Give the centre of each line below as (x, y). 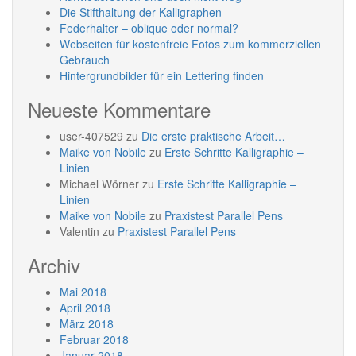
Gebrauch (85, 60)
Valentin (79, 231)
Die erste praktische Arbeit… (213, 136)
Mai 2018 (83, 292)
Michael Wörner (99, 184)
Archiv (54, 265)
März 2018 (87, 323)
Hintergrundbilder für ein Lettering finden (162, 75)
